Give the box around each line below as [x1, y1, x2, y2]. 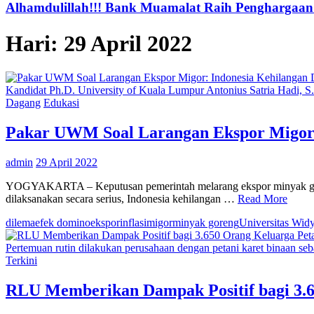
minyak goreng [172, 216, 239, 228]
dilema [6, 216, 35, 228]
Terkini [6, 254, 37, 266]
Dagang [6, 97, 41, 109]
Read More [238, 192, 287, 205]
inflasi [120, 216, 146, 228]
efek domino [35, 216, 90, 228]
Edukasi [43, 97, 79, 109]
